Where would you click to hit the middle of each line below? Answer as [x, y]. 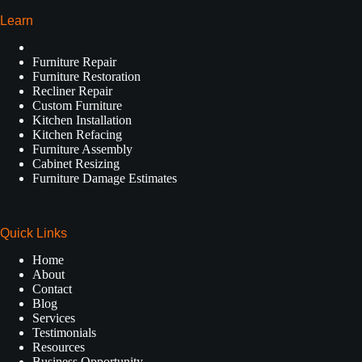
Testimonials [64, 332]
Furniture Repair [74, 61]
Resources [59, 347]
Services [54, 318]
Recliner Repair [72, 90]
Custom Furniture [77, 105]
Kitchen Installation [82, 120]
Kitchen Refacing [77, 134]
